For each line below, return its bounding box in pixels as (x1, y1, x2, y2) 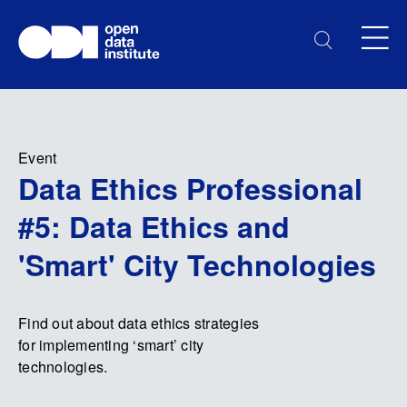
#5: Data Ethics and (18, 205, 290, 247)
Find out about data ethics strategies (18, 313, 260, 333)
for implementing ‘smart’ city (18, 334, 204, 355)
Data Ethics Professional (18, 167, 362, 209)
